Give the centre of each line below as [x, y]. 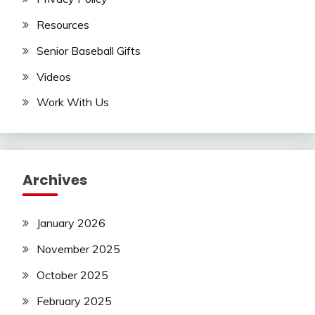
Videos [54, 76]
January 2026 [71, 223]
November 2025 [78, 249]
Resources [63, 24]
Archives [55, 180]
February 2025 [74, 301]
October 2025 [72, 275]
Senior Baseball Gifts [89, 50]
